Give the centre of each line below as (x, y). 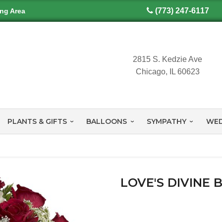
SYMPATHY (166, 122)
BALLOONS (107, 122)
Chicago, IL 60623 (167, 71)
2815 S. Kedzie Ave (168, 59)
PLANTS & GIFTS (37, 122)
